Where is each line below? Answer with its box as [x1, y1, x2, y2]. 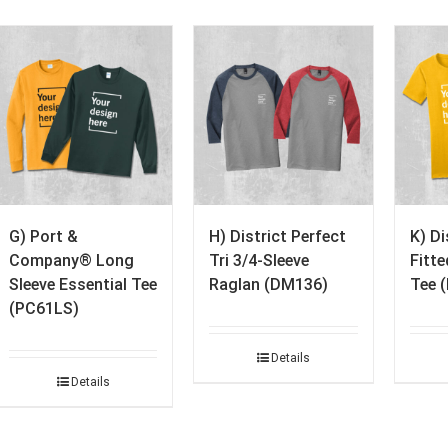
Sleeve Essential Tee [9, 274, 157, 294]
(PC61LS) [9, 298, 79, 318]
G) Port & [9, 226, 78, 246]
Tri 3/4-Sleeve [209, 250, 310, 270]
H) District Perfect [209, 226, 347, 246]
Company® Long [9, 250, 134, 270]
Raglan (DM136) [209, 274, 329, 294]
